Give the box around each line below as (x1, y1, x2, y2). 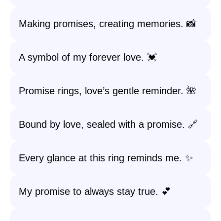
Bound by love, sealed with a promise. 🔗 (19, 119, 198, 130)
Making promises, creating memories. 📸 (19, 18, 196, 29)
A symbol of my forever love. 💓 (19, 52, 157, 63)
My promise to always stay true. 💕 (19, 186, 171, 197)
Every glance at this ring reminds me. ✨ (19, 152, 193, 163)
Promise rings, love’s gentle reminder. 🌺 (19, 85, 196, 96)
